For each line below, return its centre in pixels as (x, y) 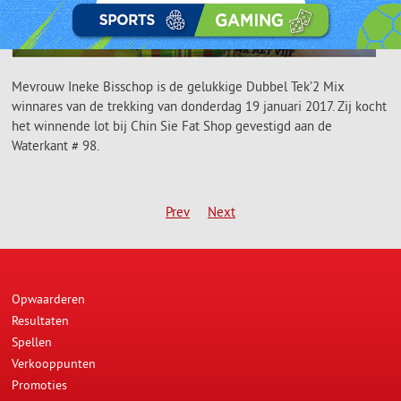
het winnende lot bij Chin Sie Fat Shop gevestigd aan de (172, 125)
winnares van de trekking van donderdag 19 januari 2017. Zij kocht (199, 106)
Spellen (32, 341)
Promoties (39, 384)
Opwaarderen (48, 299)
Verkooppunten (54, 363)
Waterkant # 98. (55, 145)
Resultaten (40, 320)
